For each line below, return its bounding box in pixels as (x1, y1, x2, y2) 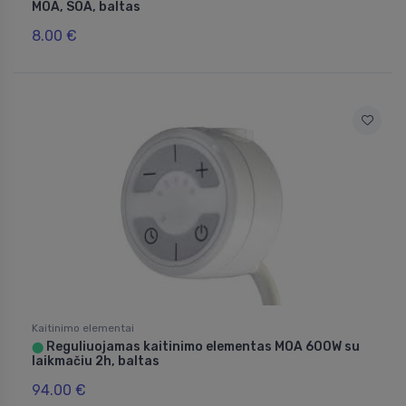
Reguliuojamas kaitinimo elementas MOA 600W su (43, 339, 360, 355)
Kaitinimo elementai (32, 322, 134, 335)
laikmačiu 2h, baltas (32, 353, 159, 370)
